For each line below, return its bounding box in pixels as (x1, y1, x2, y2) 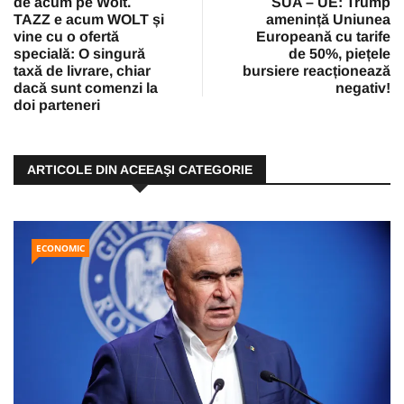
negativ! (335, 80, 390, 96)
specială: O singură (14, 46, 145, 62)
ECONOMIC (36, 242, 85, 255)
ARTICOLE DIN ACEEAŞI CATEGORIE (27, 162, 252, 178)
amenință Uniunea (266, 12, 390, 28)
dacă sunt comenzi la (14, 80, 158, 96)
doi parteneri (14, 97, 100, 114)
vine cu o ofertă (14, 29, 119, 45)
